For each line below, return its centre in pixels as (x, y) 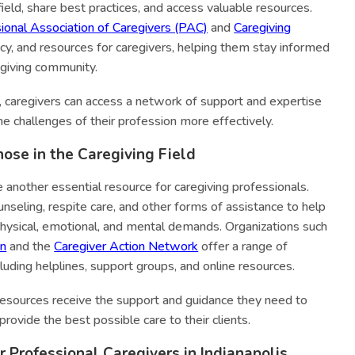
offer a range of (243, 247)
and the (31, 247)
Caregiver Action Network (126, 247)
